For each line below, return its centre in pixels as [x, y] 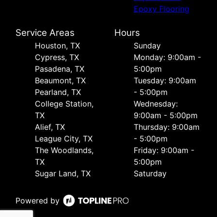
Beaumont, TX [60, 81]
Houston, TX [57, 46]
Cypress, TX [57, 57]
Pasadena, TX [60, 69]
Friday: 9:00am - [164, 150]
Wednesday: [156, 104]
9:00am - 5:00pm [166, 116]
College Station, [64, 104]
